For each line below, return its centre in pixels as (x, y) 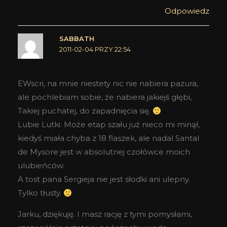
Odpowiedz (187, 11)
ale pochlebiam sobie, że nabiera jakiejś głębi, (105, 97)
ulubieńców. (41, 166)
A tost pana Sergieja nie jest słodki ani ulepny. (104, 179)
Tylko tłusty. (41, 193)
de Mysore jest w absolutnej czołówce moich (104, 152)
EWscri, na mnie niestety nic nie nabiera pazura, (108, 84)
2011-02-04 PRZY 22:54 (95, 49)
